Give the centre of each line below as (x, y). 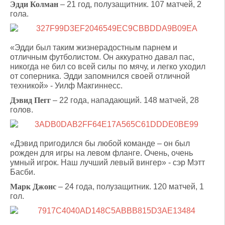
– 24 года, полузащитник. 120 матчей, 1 (130, 187)
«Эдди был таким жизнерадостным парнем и (94, 47)
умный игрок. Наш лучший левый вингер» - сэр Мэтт (107, 162)
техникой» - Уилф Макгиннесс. (66, 86)
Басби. (23, 172)
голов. (22, 110)
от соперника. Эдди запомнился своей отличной (100, 76)
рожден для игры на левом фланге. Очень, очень (101, 153)
